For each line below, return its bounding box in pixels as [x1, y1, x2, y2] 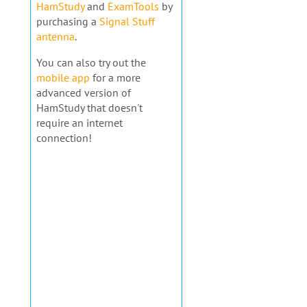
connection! [36, 131, 92, 145]
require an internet [36, 116, 123, 130]
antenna [36, 29, 75, 44]
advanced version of [36, 86, 131, 100]
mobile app [36, 71, 90, 85]
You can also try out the [36, 56, 146, 70]
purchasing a [36, 14, 99, 29]
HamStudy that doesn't [36, 101, 143, 115]
